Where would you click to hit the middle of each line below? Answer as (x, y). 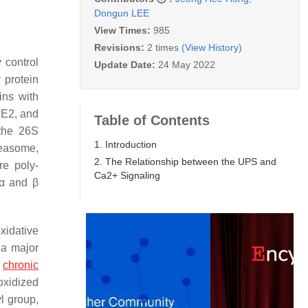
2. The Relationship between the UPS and (185, 161)
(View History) (212, 47)
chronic (21, 265)
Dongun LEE (122, 13)
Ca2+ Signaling (127, 175)
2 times (163, 47)
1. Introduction (125, 144)
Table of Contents (152, 120)
